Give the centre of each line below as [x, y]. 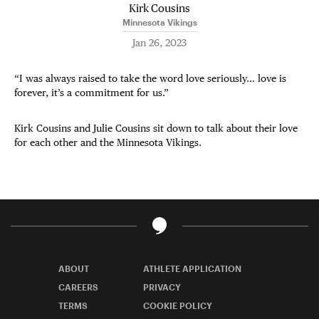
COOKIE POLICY [178, 305]
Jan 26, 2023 [159, 43]
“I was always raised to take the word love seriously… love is [150, 78]
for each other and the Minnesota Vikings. [108, 142]
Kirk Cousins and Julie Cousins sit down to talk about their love [156, 128]
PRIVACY [162, 287]
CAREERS [78, 287]
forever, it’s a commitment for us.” [91, 93]
